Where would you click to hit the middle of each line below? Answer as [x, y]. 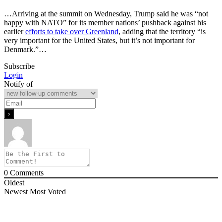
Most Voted [48, 192]
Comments [26, 173]
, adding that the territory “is [162, 32]
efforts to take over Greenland [72, 32]
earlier [15, 32]
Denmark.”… [25, 50]
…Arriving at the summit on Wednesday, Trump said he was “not [106, 14]
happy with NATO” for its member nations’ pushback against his [105, 23]
